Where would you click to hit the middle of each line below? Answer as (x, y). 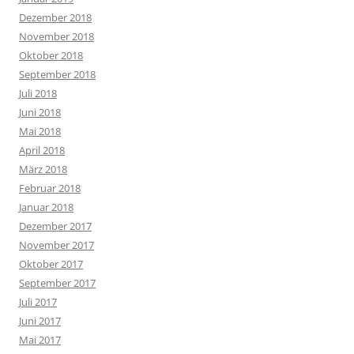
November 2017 (56, 245)
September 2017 (57, 283)
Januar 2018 (46, 207)
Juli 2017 (38, 302)
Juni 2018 (40, 113)
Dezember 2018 (55, 18)
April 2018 (42, 151)
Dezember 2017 (55, 226)
